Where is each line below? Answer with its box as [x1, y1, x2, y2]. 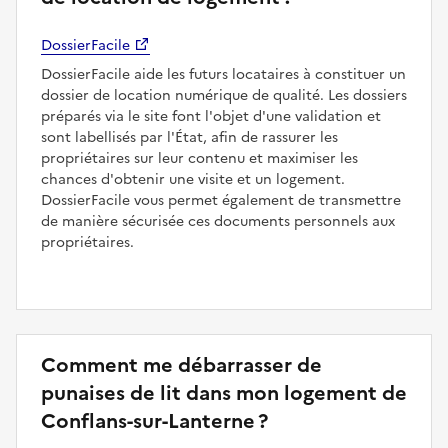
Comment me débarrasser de [41, 349, 322, 380]
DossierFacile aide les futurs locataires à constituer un [41, 63, 406, 85]
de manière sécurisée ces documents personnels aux [41, 210, 395, 232]
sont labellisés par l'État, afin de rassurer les [41, 126, 338, 148]
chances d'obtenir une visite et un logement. [41, 168, 345, 190]
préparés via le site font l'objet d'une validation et [41, 105, 381, 127]
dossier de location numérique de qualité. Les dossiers [41, 84, 407, 106]
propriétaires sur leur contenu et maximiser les [41, 147, 358, 169]
